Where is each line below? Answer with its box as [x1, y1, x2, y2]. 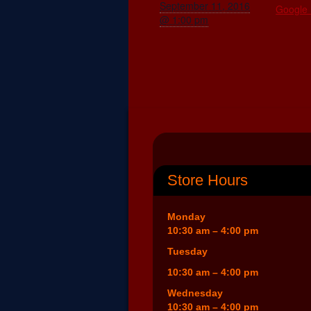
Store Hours [167, 171, 248, 190]
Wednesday [167, 287, 223, 299]
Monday [167, 211, 205, 223]
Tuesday [167, 246, 208, 258]
